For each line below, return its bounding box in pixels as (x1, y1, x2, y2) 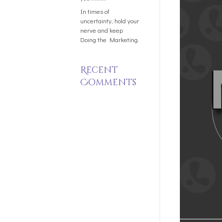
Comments (80, 76, 136, 89)
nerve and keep (80, 26, 123, 34)
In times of (80, 7, 110, 15)
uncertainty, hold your (80, 16, 139, 25)
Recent (80, 64, 118, 76)
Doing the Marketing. (80, 35, 139, 44)
